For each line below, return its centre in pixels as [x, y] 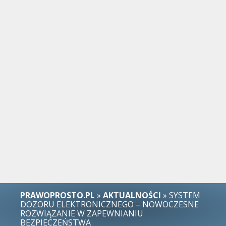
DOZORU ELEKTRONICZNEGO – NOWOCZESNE [109, 204]
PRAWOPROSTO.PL [58, 195]
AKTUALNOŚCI [132, 195]
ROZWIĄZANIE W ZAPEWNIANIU [82, 213]
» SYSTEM [181, 195]
